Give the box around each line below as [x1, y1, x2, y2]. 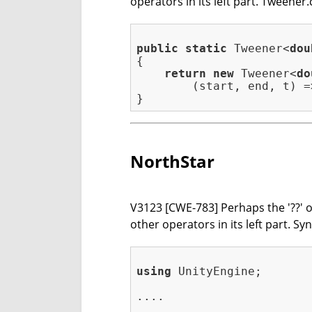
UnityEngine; [171, 265, 262, 279]
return [164, 67, 206, 81]
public [136, 42, 178, 56]
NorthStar [130, 150, 214, 173]
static [185, 42, 227, 56]
